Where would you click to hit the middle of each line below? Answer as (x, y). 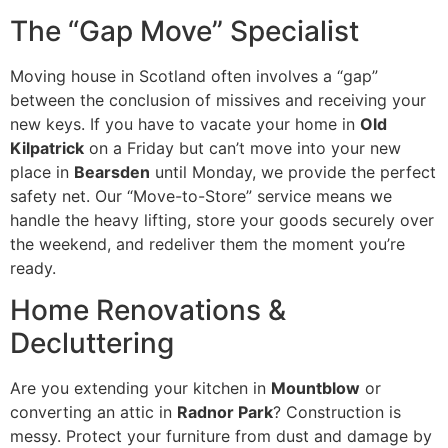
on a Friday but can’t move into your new (242, 147)
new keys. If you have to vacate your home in (185, 123)
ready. (33, 267)
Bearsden (112, 171)
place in (42, 171)
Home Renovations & (148, 310)
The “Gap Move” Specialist (184, 30)
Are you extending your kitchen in (140, 388)
